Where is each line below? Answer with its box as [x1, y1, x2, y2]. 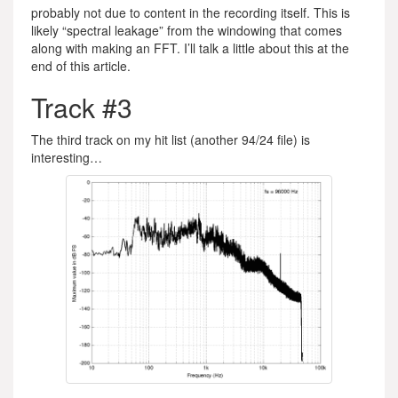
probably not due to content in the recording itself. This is [31, 4, 350, 22]
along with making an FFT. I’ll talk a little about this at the [31, 39, 349, 58]
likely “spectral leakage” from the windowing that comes [31, 21, 342, 40]
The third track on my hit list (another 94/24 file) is [31, 131, 310, 149]
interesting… [31, 148, 102, 167]
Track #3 [31, 88, 132, 127]
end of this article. [31, 57, 131, 76]
